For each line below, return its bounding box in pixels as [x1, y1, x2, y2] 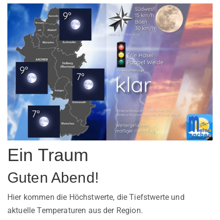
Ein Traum [7, 144, 89, 165]
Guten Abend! [7, 169, 99, 186]
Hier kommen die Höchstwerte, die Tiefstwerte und [7, 192, 185, 202]
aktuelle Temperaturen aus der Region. [7, 205, 143, 215]
